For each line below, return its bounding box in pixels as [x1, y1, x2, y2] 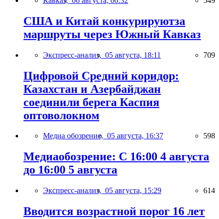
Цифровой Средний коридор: [23, 69, 179, 82]
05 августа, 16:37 [107, 131, 163, 140]
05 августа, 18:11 [105, 50, 161, 59]
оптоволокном [23, 109, 99, 122]
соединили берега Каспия [23, 95, 159, 109]
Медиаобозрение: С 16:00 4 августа [23, 150, 209, 163]
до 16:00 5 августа [23, 163, 117, 176]
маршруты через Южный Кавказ [23, 27, 201, 41]
